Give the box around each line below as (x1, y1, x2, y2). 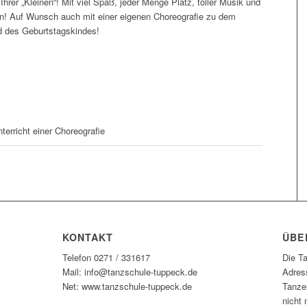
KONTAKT (62, 230, 113, 244)
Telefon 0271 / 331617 (62, 250, 150, 264)
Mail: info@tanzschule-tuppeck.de (62, 265, 197, 278)
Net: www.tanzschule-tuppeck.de (62, 279, 192, 293)
